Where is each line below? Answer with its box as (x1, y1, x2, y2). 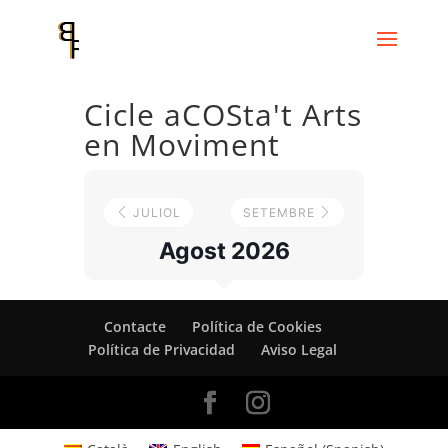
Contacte (103, 317, 166, 336)
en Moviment (84, 124, 280, 165)
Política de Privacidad (88, 340, 236, 359)
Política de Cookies (191, 317, 322, 336)
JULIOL (129, 205, 181, 220)
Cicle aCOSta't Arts (84, 94, 362, 135)
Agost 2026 (158, 237, 290, 265)
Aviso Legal (261, 340, 338, 359)
